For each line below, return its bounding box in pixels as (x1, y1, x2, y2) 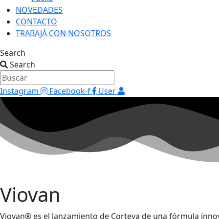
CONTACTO (16, 16, 57, 27)
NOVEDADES (16, 4, 63, 15)
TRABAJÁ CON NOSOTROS (16, 28, 111, 39)
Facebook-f (49, 86, 90, 96)
